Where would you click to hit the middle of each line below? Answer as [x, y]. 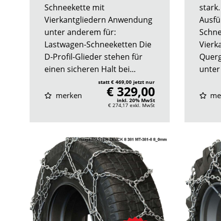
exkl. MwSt [142, 105]
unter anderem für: [80, 32]
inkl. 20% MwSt [136, 100]
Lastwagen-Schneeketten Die [98, 44]
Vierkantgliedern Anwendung [98, 19]
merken [68, 95]
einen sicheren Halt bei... [90, 69]
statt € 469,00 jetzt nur [126, 82]
